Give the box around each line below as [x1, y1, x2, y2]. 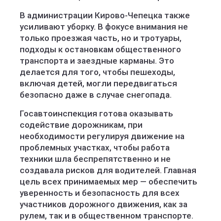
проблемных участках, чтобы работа [20, 143, 170, 152]
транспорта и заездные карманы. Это [20, 56, 174, 66]
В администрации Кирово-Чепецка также [20, 10, 190, 20]
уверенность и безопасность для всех [20, 188, 180, 198]
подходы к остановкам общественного [20, 44, 181, 54]
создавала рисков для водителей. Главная [20, 165, 196, 175]
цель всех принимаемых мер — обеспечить [20, 177, 197, 186]
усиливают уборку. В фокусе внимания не [20, 22, 188, 32]
